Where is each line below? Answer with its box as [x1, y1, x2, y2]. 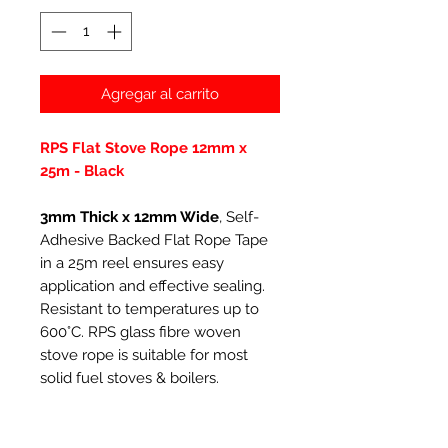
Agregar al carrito [101, 84, 219, 103]
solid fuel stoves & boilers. [40, 368, 219, 387]
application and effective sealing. [40, 276, 265, 295]
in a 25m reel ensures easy [40, 253, 224, 272]
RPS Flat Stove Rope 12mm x [40, 138, 247, 157]
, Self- [219, 207, 259, 226]
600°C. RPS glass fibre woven [40, 322, 241, 341]
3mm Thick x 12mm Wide [40, 207, 219, 226]
